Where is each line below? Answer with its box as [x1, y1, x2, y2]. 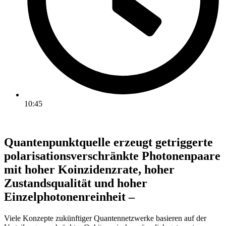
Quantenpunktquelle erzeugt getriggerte [4, 135, 213, 149]
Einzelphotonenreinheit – [4, 190, 135, 203]
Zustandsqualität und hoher [4, 176, 147, 190]
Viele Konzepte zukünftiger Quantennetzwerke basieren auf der [4, 213, 206, 222]
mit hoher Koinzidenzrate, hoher [4, 162, 175, 176]
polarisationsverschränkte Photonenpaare [4, 149, 220, 162]
